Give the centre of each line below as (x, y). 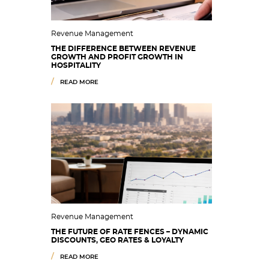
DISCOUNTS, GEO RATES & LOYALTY (117, 240)
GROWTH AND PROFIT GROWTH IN (117, 57)
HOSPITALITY (76, 65)
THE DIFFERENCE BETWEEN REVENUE (123, 49)
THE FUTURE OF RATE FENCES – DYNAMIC (130, 232)
